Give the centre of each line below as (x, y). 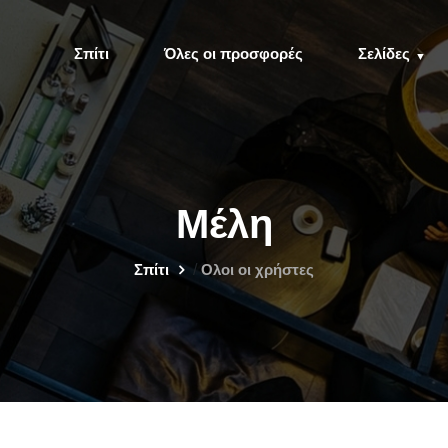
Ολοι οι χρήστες (257, 269)
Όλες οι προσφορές (233, 53)
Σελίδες (384, 53)
